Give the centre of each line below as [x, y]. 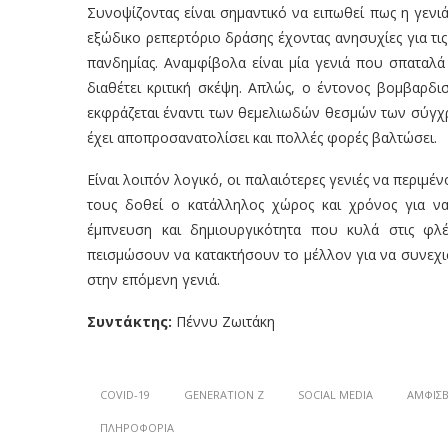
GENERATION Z [224, 394]
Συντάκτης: [129, 321]
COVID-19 [125, 394]
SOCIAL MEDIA [335, 394]
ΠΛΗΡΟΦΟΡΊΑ [137, 427]
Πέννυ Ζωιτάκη [223, 321]
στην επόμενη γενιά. [153, 279]
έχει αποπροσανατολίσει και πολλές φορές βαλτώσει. [262, 137]
